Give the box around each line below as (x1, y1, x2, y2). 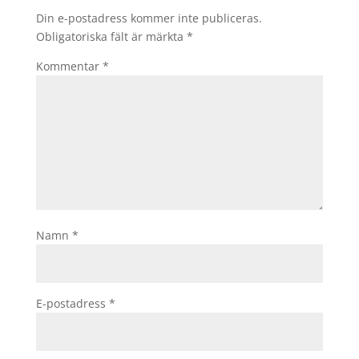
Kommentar (35, 58, 103, 74)
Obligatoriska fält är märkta (35, 29, 187, 44)
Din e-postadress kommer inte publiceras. (35, 10, 262, 26)
